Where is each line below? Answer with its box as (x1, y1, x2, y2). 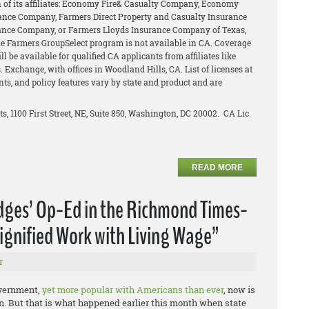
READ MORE (192, 162, 243, 172)
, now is (223, 283, 255, 296)
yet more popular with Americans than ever (42, 283, 223, 296)
